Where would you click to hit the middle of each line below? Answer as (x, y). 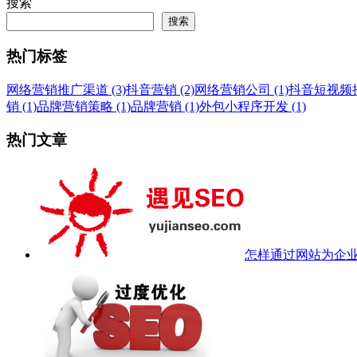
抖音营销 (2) (160, 89)
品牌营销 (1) (165, 106)
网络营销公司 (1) (241, 89)
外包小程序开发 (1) (253, 106)
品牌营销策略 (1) (84, 106)
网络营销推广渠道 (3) (66, 89)
